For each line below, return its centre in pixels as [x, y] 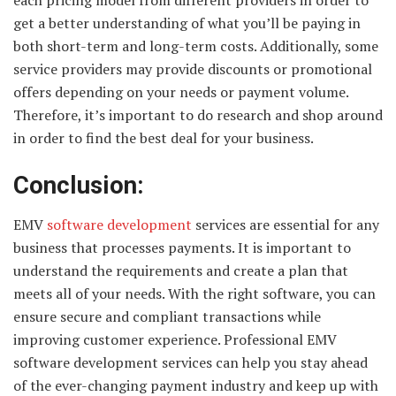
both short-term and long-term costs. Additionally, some [196, 46]
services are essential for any [286, 225]
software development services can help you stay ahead [190, 363]
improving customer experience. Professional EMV [175, 340]
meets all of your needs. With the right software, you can [194, 294]
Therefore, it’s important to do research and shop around [198, 115]
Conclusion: [79, 185]
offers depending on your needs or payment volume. [181, 92]
